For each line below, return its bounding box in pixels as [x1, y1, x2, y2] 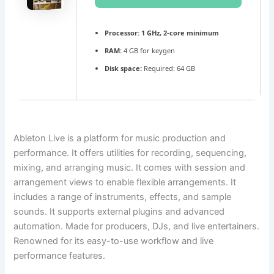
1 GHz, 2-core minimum [139, 28, 219, 38]
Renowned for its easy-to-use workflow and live [13, 235, 214, 247]
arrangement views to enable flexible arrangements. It [13, 177, 237, 188]
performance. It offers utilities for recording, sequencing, [13, 147, 247, 159]
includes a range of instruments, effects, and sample [13, 191, 232, 203]
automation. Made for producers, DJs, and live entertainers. [13, 221, 260, 232]
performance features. [13, 250, 106, 262]
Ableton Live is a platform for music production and [13, 133, 226, 144]
